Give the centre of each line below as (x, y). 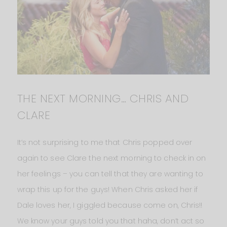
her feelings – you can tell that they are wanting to (110, 174)
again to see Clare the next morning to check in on (111, 158)
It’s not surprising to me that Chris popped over (105, 143)
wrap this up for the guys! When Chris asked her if (107, 190)
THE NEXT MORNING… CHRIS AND (103, 99)
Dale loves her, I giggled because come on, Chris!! (110, 205)
